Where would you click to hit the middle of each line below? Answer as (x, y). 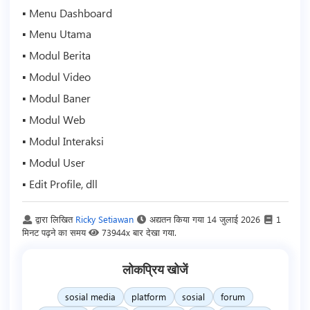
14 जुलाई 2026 (233, 219)
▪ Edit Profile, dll (60, 183)
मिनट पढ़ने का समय (54, 232)
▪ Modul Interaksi (63, 140)
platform (149, 296)
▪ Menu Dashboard (67, 12)
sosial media (90, 296)
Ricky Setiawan (104, 219)
